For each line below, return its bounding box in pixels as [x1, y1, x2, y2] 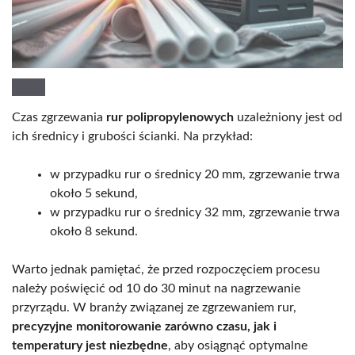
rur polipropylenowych [106, 110, 234, 124]
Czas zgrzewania [12, 110, 106, 124]
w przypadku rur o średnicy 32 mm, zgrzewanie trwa [50, 205, 340, 219]
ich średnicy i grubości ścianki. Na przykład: [12, 129, 253, 143]
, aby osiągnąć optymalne [168, 338, 307, 352]
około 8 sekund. [50, 224, 138, 238]
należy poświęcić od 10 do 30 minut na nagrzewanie [12, 281, 300, 295]
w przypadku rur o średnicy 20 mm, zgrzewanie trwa [50, 167, 340, 181]
